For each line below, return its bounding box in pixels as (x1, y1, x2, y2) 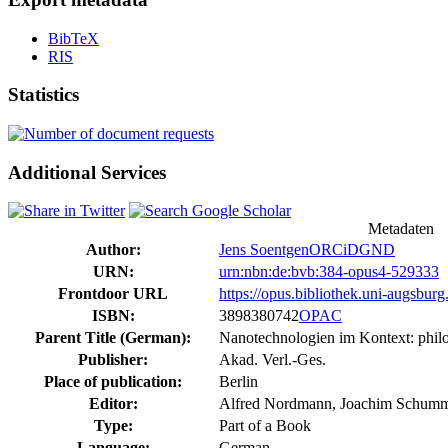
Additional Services (8, 161, 166, 183)
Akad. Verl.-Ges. (219, 351, 326, 369)
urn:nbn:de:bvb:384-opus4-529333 (219, 263, 439, 281)
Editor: (88, 395, 138, 413)
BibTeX (48, 29, 99, 47)
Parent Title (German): (35, 329, 191, 347)
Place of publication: (44, 373, 182, 391)
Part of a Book (219, 417, 311, 435)
